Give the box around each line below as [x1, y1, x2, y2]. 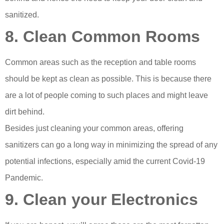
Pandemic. [5, 173, 43, 182]
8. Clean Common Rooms [5, 27, 200, 46]
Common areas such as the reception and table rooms [5, 58, 196, 67]
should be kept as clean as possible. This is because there [5, 74, 211, 83]
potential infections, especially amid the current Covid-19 [5, 157, 205, 166]
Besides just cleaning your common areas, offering [5, 124, 183, 133]
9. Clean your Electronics [5, 190, 198, 209]
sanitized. [5, 10, 39, 19]
